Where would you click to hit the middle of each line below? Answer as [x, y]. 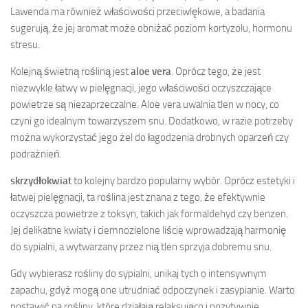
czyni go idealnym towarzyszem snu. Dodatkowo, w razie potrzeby [152, 121]
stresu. [25, 44]
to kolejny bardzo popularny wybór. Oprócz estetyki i [183, 180]
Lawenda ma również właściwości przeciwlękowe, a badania [137, 11]
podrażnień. [36, 154]
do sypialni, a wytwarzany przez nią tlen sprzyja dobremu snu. [141, 246]
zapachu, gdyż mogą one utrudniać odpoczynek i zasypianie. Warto [153, 290]
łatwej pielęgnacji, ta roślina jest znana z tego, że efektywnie [138, 197]
